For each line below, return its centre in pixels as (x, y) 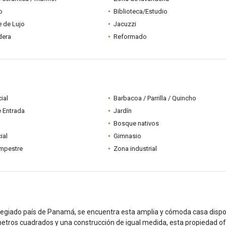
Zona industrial (135, 149)
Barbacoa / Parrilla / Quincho (155, 98)
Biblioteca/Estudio (140, 11)
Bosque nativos (136, 123)
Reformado (130, 37)
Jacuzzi (125, 24)
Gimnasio (127, 136)
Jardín (122, 111)
